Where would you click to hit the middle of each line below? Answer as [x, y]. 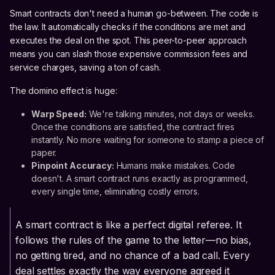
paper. [44, 153]
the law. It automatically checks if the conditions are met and [128, 27]
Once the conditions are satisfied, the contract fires [133, 127]
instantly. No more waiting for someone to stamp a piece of [148, 140]
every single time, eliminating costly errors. [115, 192]
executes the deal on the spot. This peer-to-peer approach [129, 41]
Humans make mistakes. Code [174, 166]
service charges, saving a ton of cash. [85, 68]
